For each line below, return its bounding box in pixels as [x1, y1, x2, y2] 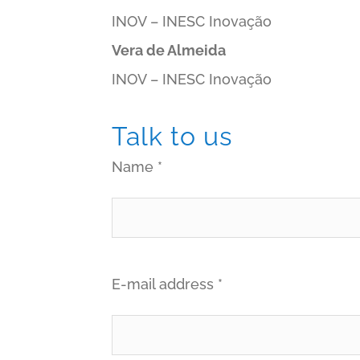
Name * [112, 158, 163, 175]
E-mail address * [112, 276, 223, 292]
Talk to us [112, 121, 233, 151]
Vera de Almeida [112, 42, 227, 59]
